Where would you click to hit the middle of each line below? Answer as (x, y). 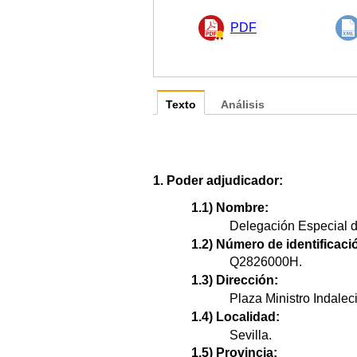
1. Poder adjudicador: (218, 180)
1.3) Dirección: (235, 280)
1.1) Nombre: (230, 207)
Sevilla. (251, 335)
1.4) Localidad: (235, 316)
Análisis (243, 104)
